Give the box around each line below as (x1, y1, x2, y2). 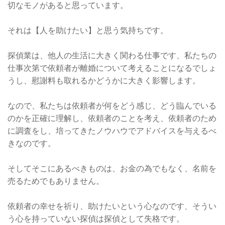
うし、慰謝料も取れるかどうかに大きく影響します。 (8, 76, 200, 85)
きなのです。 (8, 139, 56, 148)
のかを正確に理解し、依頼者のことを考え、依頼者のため (8, 114, 216, 123)
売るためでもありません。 (8, 176, 104, 185)
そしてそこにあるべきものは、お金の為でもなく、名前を (8, 164, 216, 173)
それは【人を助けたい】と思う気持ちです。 (8, 26, 168, 35)
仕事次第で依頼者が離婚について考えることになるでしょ (8, 63, 216, 72)
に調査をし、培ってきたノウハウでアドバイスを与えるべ (8, 126, 216, 135)
